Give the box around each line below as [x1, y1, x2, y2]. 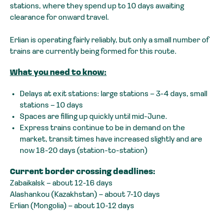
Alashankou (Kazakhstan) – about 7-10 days [10, 191, 160, 199]
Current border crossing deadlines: [10, 168, 155, 177]
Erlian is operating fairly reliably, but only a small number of [10, 37, 209, 45]
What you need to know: [10, 69, 107, 77]
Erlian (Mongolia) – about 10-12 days [10, 202, 134, 211]
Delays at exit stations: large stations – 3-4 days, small [20, 90, 207, 99]
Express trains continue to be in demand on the [20, 124, 185, 133]
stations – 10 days [20, 102, 83, 110]
